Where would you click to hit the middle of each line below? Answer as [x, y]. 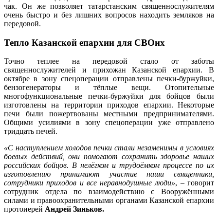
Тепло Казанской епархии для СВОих [84, 42]
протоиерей [24, 209]
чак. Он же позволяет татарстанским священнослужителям [109, 6]
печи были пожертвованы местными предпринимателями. [109, 114]
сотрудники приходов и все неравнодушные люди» [90, 183]
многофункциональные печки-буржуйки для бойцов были [109, 96]
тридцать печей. [31, 131]
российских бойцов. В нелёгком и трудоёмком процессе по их [109, 165]
